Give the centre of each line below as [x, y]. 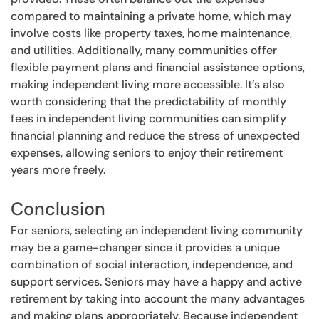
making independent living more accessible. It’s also [148, 84]
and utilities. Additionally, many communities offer [144, 50]
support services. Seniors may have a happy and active [156, 281]
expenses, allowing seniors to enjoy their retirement [147, 152]
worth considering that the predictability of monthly [148, 101]
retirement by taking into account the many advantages [158, 298]
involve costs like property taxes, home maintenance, [151, 33]
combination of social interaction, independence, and [152, 264]
